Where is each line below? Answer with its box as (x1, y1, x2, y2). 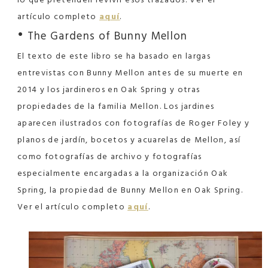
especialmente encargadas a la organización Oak (17, 166, 229, 181)
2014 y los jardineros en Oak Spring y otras (17, 83, 200, 97)
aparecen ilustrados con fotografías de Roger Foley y (17, 116, 250, 130)
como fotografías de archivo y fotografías (17, 150, 202, 164)
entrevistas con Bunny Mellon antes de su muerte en (17, 66, 243, 80)
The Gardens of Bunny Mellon (24, 27, 188, 45)
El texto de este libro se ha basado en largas (17, 49, 211, 63)
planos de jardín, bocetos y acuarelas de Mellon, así (17, 133, 241, 147)
